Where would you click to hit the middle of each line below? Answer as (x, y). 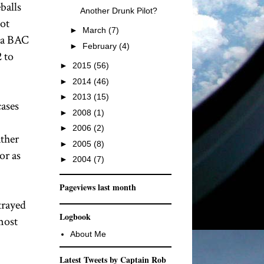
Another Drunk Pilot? (118, 10)
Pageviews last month (98, 187)
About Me (88, 234)
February (100, 46)
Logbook (75, 217)
